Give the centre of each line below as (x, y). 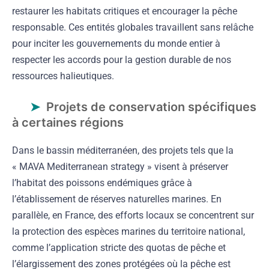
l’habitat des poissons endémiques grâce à (102, 183)
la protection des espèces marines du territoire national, (128, 231)
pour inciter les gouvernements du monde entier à (116, 43)
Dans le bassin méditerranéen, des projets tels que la (123, 150)
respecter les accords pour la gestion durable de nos (122, 59)
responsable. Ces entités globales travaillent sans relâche (133, 27)
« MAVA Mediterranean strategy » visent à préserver (120, 166)
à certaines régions (68, 122)
